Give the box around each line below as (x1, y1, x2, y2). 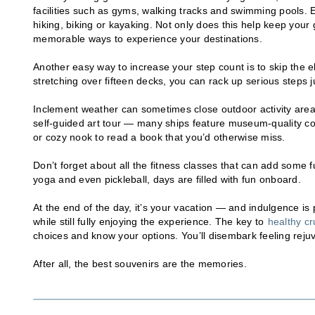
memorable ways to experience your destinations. (33, 32, 262, 44)
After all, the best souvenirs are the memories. (33, 257, 247, 269)
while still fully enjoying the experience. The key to (33, 215, 267, 227)
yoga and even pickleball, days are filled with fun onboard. (33, 173, 301, 185)
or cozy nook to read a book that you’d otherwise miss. (33, 131, 285, 143)
